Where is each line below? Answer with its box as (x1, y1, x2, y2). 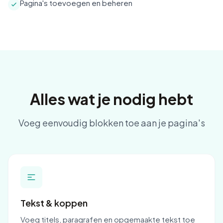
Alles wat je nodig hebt (30, 90, 193, 109)
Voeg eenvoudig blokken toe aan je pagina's (18, 117, 205, 128)
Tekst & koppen (20, 197, 88, 209)
